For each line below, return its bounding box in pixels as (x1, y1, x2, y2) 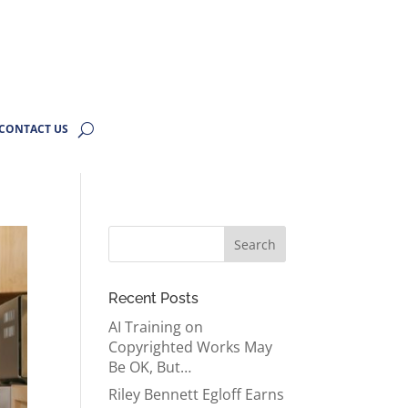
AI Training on (108, 317, 204, 337)
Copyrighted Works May (108, 337, 273, 357)
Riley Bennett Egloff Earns (108, 384, 285, 404)
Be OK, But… (108, 357, 192, 377)
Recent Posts (108, 290, 199, 307)
